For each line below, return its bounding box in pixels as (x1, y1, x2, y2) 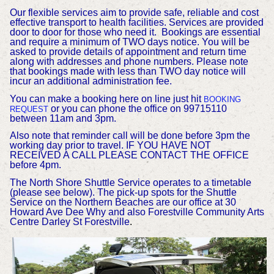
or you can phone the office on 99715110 (50, 103, 227, 114)
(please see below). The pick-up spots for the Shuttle (9, 187, 237, 198)
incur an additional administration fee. (9, 75, 172, 86)
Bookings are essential (156, 26, 261, 37)
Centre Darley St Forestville (9, 217, 130, 228)
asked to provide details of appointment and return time (9, 46, 246, 57)
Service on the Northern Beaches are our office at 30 (9, 197, 236, 208)
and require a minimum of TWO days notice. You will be (9, 36, 250, 47)
